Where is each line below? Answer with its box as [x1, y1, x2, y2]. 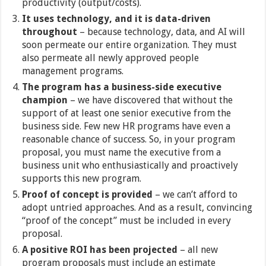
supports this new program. [22, 173, 142, 185]
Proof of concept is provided [22, 189, 153, 201]
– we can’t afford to [153, 189, 238, 201]
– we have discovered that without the [68, 94, 233, 106]
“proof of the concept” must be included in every [22, 215, 232, 227]
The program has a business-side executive [22, 81, 222, 93]
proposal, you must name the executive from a [22, 147, 221, 159]
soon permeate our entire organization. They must [22, 39, 237, 51]
